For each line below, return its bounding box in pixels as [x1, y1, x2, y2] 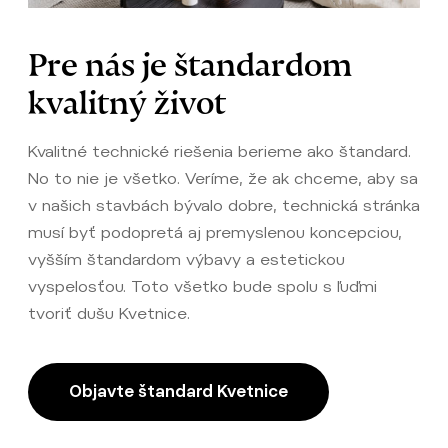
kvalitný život [28, 84, 226, 106]
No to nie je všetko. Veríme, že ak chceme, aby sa [28, 169, 418, 189]
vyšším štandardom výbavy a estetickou [28, 250, 345, 270]
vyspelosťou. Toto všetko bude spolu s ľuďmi [28, 277, 377, 297]
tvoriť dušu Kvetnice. [28, 304, 190, 324]
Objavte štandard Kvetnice [69, 382, 288, 402]
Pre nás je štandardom [28, 46, 352, 68]
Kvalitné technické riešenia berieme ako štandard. [28, 142, 411, 162]
